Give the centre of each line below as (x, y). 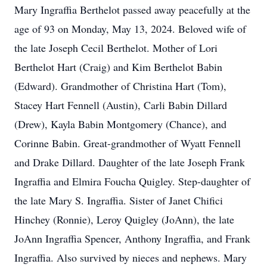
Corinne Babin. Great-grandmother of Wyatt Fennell (128, 143)
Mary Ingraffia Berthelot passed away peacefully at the (132, 10)
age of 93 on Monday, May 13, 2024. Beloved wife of (130, 29)
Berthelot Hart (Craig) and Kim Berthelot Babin (118, 67)
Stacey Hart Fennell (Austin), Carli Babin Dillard (121, 105)
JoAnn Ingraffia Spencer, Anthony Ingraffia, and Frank (132, 238)
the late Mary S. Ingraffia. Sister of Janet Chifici (119, 200)
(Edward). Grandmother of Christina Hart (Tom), (120, 86)
